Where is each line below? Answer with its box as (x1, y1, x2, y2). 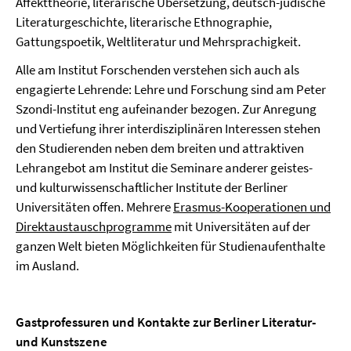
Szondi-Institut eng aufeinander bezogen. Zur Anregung (16, 100, 317, 118)
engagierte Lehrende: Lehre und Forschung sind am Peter (16, 81, 326, 98)
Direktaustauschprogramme (16, 218, 172, 235)
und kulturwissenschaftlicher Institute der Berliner (16, 179, 288, 196)
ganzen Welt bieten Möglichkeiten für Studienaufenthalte (16, 237, 325, 255)
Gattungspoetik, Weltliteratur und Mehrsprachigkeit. (16, 33, 301, 50)
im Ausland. (16, 257, 81, 274)
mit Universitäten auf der (172, 218, 310, 235)
